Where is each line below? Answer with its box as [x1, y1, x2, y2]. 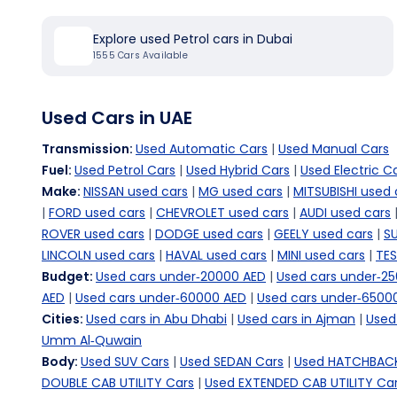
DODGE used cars [155, 225, 263, 243]
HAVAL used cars [166, 246, 267, 264]
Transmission [42, 140, 129, 158]
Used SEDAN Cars [180, 353, 284, 370]
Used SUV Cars [81, 353, 169, 370]
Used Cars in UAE [42, 105, 192, 130]
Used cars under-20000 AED [96, 268, 266, 285]
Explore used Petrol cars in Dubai [93, 30, 292, 48]
